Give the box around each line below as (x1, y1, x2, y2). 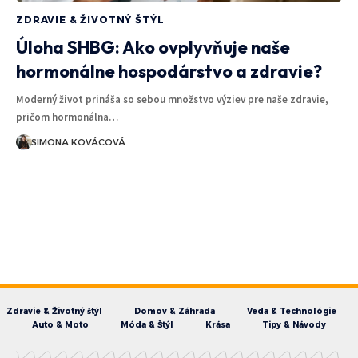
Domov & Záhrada (133, 305, 215, 316)
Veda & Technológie (246, 305, 336, 316)
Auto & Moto (32, 319, 89, 330)
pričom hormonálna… (16, 109, 118, 124)
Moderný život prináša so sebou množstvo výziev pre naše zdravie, (16, 92, 328, 106)
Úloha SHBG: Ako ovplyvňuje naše (16, 35, 290, 58)
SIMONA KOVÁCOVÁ (30, 136, 125, 148)
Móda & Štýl (121, 319, 173, 330)
